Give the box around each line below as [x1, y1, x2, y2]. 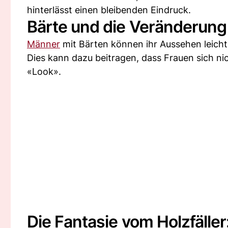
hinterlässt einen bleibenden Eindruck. [27, 5, 191, 15]
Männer [27, 39, 60, 49]
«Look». [27, 66, 61, 77]
